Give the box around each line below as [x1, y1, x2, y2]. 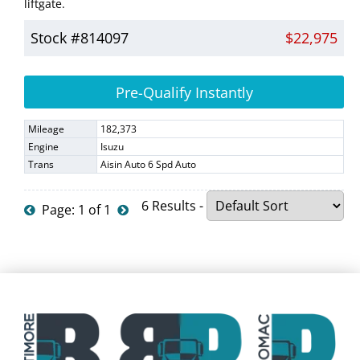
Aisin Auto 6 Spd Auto [100, 157, 196, 172]
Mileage [28, 122, 64, 137]
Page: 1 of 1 [35, 201, 117, 219]
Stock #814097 [31, 28, 129, 48]
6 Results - [141, 197, 207, 215]
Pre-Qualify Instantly [115, 83, 253, 103]
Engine [28, 140, 59, 154]
